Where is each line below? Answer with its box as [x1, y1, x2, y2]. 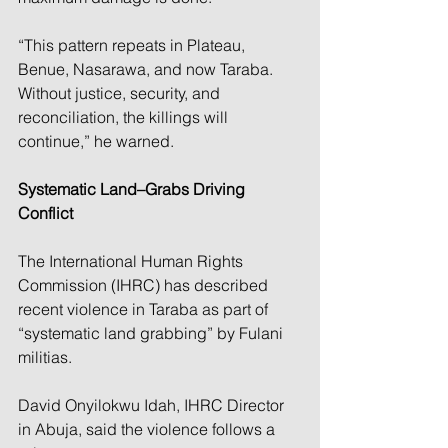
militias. [18, 346, 72, 367]
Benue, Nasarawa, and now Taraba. [18, 58, 277, 79]
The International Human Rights [18, 250, 247, 271]
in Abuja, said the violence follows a [18, 418, 279, 439]
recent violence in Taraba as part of [18, 298, 272, 319]
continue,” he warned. [18, 130, 174, 151]
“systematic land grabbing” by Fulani [18, 322, 287, 343]
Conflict [18, 202, 73, 223]
